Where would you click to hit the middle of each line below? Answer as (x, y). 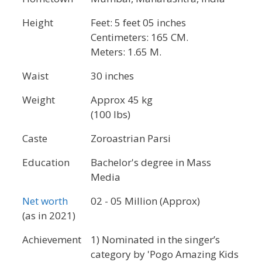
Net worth (45, 201)
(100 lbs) (111, 114)
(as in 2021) (49, 215)
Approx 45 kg (122, 99)
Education (46, 162)
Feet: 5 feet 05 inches (138, 22)
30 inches (112, 75)
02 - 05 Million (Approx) (145, 201)
